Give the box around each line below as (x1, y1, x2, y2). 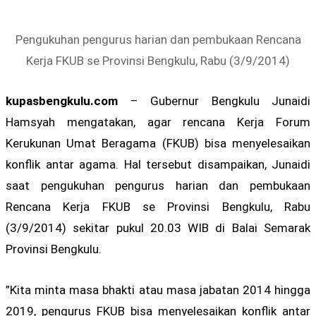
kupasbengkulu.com (6, 94, 118, 109)
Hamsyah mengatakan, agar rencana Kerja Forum (6, 115, 310, 130)
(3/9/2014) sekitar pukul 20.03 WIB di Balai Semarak (6, 221, 310, 236)
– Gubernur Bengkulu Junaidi (118, 94, 310, 109)
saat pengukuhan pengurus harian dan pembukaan (6, 178, 310, 193)
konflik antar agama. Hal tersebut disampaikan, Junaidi (6, 157, 310, 172)
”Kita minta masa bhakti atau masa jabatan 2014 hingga (6, 282, 310, 297)
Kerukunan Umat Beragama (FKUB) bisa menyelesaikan (6, 136, 310, 151)
